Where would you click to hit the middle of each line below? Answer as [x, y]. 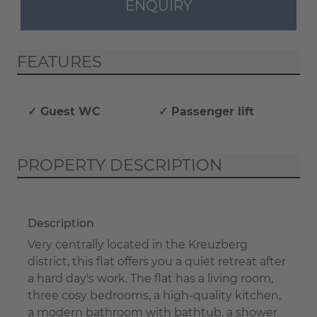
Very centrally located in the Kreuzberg [138, 245]
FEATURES [59, 62]
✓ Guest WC [64, 112]
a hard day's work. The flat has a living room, [150, 279]
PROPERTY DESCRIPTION [120, 165]
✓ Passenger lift [206, 112]
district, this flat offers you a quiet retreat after [157, 262]
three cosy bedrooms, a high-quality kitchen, [154, 296]
